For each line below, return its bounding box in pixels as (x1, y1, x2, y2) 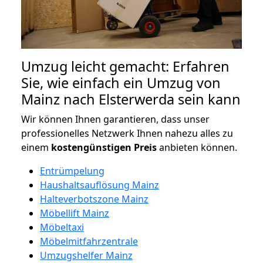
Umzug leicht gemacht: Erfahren (21, 56, 230, 76)
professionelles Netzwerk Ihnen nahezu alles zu (21, 126, 233, 140)
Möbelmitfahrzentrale (40, 234, 138, 248)
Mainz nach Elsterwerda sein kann (21, 89, 241, 109)
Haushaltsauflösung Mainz (40, 178, 159, 191)
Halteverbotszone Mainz (40, 192, 149, 205)
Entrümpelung (40, 164, 104, 177)
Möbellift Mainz (40, 206, 109, 220)
